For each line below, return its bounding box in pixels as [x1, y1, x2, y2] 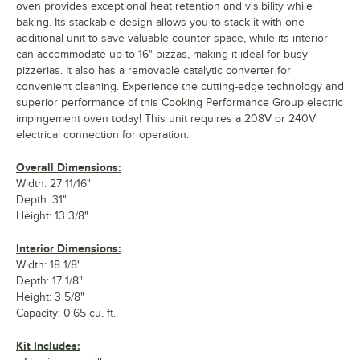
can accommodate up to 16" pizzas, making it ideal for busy [16, 47, 308, 60]
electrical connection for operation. [16, 128, 189, 141]
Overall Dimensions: [16, 160, 121, 174]
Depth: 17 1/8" [16, 274, 83, 287]
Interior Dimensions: [16, 241, 121, 255]
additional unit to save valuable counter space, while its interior [16, 31, 328, 44]
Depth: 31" [16, 193, 67, 206]
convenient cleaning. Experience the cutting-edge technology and [16, 80, 344, 92]
